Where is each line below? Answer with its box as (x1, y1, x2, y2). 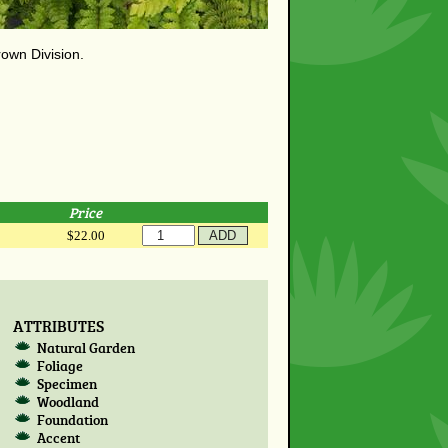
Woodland (37, 392, 100, 412)
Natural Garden (37, 338, 136, 358)
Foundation (37, 410, 109, 430)
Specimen (37, 374, 98, 394)
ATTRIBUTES (12, 314, 104, 336)
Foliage (37, 356, 84, 376)
